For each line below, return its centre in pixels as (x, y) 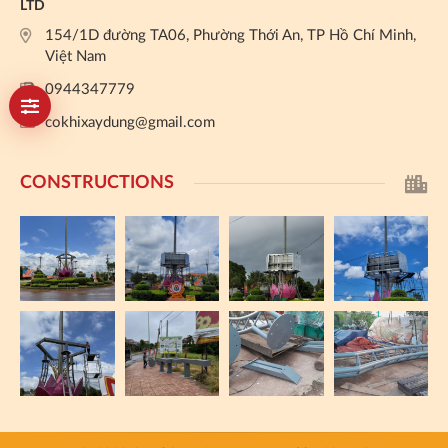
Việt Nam (75, 56)
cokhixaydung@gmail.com (130, 122)
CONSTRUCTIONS (97, 183)
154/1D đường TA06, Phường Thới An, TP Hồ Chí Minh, (230, 35)
